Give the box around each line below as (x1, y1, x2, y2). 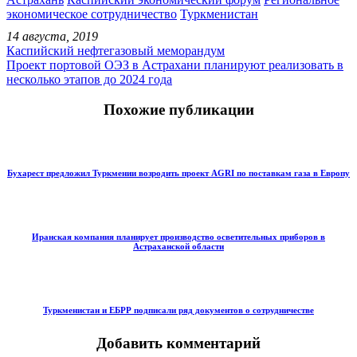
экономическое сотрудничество (6, 6, 177, 21)
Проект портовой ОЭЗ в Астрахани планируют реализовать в (6, 57, 343, 72)
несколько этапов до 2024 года (6, 72, 172, 86)
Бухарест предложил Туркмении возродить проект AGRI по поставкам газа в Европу (7, 167, 350, 178)
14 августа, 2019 (6, 29, 98, 43)
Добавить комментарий (96, 334, 261, 351)
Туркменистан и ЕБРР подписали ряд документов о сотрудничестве (43, 304, 314, 315)
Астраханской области (133, 241, 224, 251)
